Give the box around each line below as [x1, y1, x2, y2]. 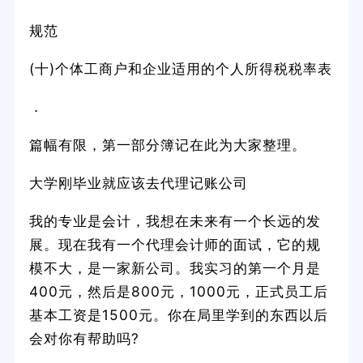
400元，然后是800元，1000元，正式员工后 [28, 282, 328, 300]
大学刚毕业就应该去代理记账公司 [28, 173, 248, 191]
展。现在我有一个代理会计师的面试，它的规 [28, 235, 321, 253]
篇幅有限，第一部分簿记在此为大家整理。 [28, 135, 306, 153]
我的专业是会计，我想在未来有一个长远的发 [28, 211, 321, 229]
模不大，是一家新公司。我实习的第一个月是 [28, 258, 321, 276]
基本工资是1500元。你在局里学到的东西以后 [28, 305, 328, 323]
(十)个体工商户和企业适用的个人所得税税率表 [28, 60, 332, 78]
